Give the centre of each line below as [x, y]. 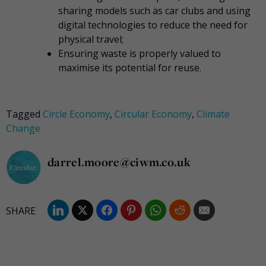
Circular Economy [153, 114]
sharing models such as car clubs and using [154, 10]
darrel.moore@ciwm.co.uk [119, 161]
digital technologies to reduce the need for [153, 25]
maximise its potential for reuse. [130, 67]
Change [23, 128]
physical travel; [91, 39]
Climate [213, 114]
